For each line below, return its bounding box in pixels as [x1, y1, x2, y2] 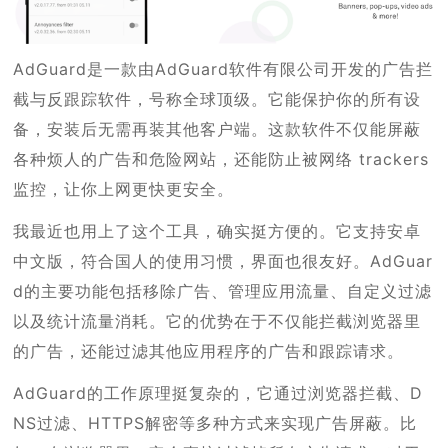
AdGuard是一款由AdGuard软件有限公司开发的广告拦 [13, 58, 434, 79]
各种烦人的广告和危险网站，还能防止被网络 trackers [13, 148, 430, 169]
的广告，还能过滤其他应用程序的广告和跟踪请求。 [13, 340, 405, 361]
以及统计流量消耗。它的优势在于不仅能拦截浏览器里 [13, 310, 422, 331]
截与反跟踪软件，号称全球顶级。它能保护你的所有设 [13, 88, 422, 109]
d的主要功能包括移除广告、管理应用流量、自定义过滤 [13, 280, 433, 301]
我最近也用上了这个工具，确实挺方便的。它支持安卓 [13, 220, 422, 241]
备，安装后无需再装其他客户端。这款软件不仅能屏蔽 [13, 118, 422, 139]
